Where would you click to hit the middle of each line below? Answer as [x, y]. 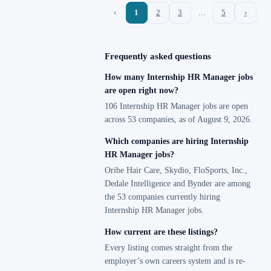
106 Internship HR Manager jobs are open [177, 106]
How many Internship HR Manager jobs [179, 77]
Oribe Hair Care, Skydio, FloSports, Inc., [176, 170]
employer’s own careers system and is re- [175, 261]
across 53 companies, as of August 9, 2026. [179, 119]
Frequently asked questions [158, 56]
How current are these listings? [162, 232]
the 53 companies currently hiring [163, 197]
